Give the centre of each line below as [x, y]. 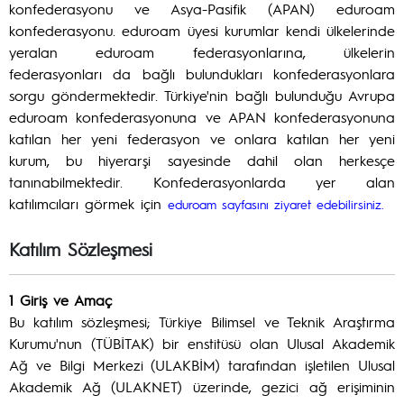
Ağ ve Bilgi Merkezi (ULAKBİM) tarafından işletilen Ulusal [202, 365]
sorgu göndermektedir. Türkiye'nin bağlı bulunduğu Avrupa [202, 95]
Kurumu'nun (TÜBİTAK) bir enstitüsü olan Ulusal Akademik [202, 343]
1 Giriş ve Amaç [60, 300]
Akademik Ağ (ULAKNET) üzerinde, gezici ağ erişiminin [202, 386]
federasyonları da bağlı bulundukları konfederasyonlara [202, 73]
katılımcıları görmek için [88, 203]
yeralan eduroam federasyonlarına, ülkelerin [202, 52]
